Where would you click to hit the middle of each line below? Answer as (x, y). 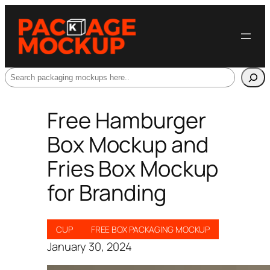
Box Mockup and (128, 144)
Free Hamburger (127, 120)
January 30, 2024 (89, 246)
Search (22, 74)
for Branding (107, 192)
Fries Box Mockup (133, 168)
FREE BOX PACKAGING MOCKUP (150, 229)
